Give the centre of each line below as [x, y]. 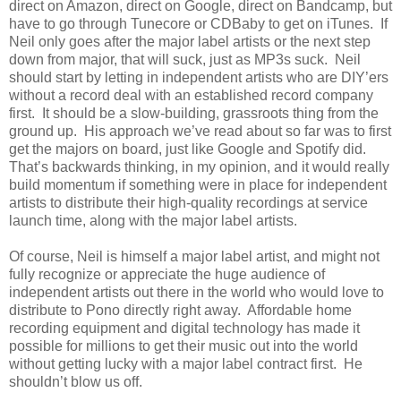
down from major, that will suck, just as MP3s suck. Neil [185, 59]
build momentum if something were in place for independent [198, 184]
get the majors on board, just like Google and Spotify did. [189, 149]
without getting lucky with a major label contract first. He [186, 363]
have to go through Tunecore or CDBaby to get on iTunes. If [198, 23]
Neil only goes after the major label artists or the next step [190, 41]
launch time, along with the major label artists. [155, 220]
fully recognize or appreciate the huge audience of [167, 274]
